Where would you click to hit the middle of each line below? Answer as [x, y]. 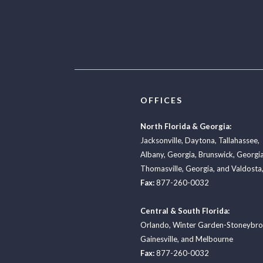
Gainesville [159, 239]
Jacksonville [161, 141]
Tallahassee [238, 141]
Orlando [155, 225]
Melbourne [214, 239]
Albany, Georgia [168, 155]
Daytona [200, 141]
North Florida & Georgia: [186, 127]
